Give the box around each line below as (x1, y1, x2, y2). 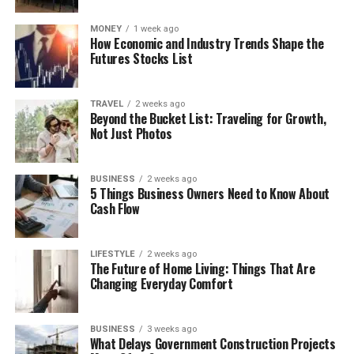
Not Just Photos (89, 123, 172, 143)
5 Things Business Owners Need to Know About (89, 183, 330, 203)
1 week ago (133, 23, 179, 34)
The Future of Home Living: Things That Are (89, 258, 315, 278)
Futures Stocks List (89, 48, 193, 68)
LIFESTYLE (89, 248, 135, 259)
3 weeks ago (146, 323, 197, 334)
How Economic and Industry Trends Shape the (89, 33, 324, 53)
